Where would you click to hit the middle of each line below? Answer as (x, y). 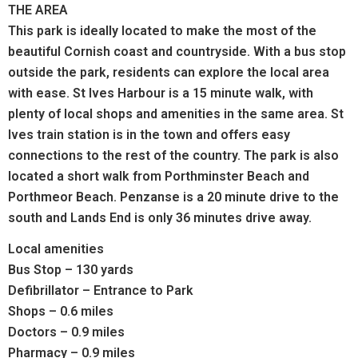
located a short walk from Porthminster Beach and (159, 176)
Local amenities (56, 249)
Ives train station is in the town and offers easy (149, 134)
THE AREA (40, 10)
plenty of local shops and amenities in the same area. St (176, 113)
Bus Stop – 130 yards (72, 270)
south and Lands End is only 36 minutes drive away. (161, 217)
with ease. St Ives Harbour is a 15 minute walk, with (161, 93)
